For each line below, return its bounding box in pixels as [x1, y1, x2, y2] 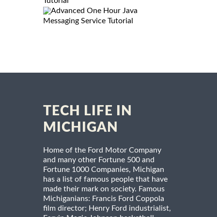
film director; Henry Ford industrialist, [43, 204, 171, 213]
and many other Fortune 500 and [43, 156, 155, 164]
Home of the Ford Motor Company [43, 146, 161, 155]
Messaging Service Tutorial [43, 17, 133, 25]
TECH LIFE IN [43, 104, 132, 118]
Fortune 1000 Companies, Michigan [43, 166, 164, 174]
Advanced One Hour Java [51, 7, 138, 15]
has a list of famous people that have [43, 175, 168, 184]
